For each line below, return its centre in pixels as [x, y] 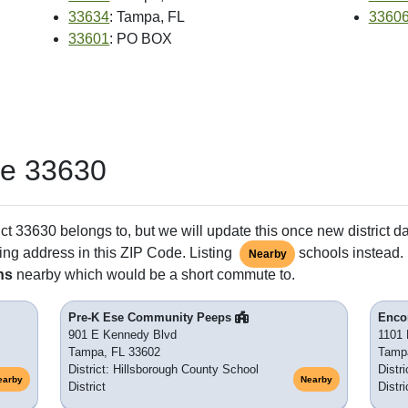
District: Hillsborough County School [163, 370]
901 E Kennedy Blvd [122, 335]
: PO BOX [141, 39]
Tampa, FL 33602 [114, 352]
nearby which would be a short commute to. [154, 275]
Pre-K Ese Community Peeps [152, 318]
